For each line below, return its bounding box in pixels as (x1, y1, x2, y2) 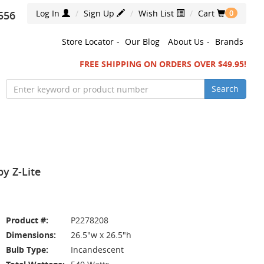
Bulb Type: (6, 244, 48, 255)
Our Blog (125, 36, 160, 47)
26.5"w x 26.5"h (71, 229, 131, 240)
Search (212, 83, 239, 94)
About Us (168, 36, 204, 47)
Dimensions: (6, 229, 56, 240)
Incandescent (71, 244, 124, 255)
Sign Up (84, 8, 117, 19)
